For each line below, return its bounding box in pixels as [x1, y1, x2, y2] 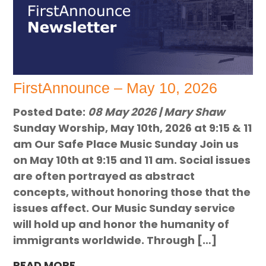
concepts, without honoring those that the [13, 184, 251, 199]
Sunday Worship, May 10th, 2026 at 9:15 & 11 [13, 120, 252, 135]
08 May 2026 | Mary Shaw [88, 104, 226, 119]
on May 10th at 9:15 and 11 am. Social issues [13, 152, 251, 167]
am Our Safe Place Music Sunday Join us [13, 136, 239, 151]
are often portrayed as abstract [13, 168, 195, 183]
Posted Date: [13, 104, 88, 119]
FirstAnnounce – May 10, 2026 [13, 79, 218, 96]
